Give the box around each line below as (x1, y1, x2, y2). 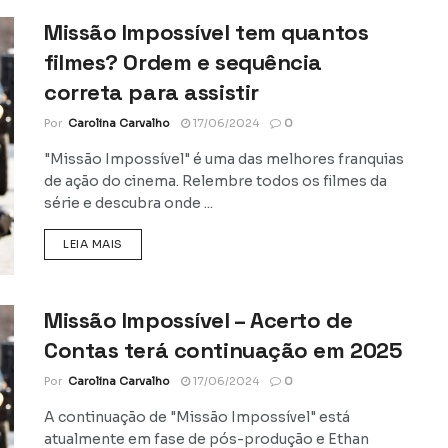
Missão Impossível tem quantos (44, 18, 369, 47)
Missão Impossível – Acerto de (44, 305, 353, 334)
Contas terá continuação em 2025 (44, 335, 403, 364)
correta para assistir (44, 78, 259, 107)
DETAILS (121, 236, 171, 251)
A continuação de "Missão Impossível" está (44, 407, 350, 426)
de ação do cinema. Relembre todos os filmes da (44, 172, 387, 191)
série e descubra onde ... (44, 194, 213, 213)
